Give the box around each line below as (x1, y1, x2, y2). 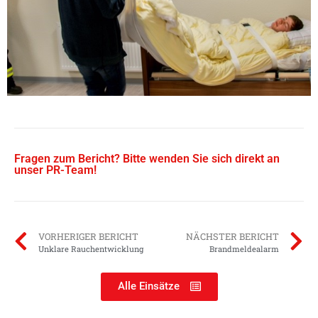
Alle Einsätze (117, 280, 180, 293)
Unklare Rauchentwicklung (38, 243, 143, 255)
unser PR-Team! (14, 163, 97, 177)
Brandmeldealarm (209, 243, 279, 255)
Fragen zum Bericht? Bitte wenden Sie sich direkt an (14, 152, 280, 166)
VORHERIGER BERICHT (38, 231, 138, 243)
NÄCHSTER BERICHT (186, 231, 279, 243)
